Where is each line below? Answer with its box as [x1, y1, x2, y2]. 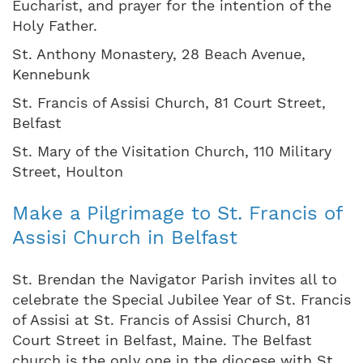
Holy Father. [12, 16, 97, 34]
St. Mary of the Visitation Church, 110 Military [12, 142, 331, 160]
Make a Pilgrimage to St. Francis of [12, 201, 342, 224]
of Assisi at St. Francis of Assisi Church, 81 [12, 310, 310, 328]
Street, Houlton [12, 162, 123, 180]
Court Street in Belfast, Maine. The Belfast [12, 331, 312, 348]
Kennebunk [12, 65, 90, 83]
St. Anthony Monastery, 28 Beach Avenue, [12, 45, 305, 62]
